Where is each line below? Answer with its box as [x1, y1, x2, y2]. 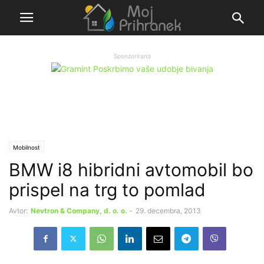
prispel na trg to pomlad [9, 179, 206, 200]
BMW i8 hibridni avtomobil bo [9, 159, 253, 180]
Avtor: [9, 206, 28, 215]
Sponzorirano [113, 52, 151, 60]
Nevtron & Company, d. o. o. [31, 206, 127, 215]
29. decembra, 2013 [136, 206, 201, 215]
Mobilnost [13, 143, 40, 151]
